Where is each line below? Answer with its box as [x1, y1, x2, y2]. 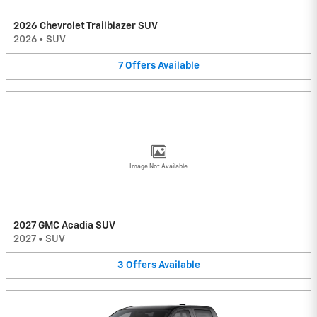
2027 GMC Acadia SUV [13, 220, 115, 231]
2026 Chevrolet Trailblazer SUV [13, 21, 158, 32]
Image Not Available [129, 163, 188, 170]
